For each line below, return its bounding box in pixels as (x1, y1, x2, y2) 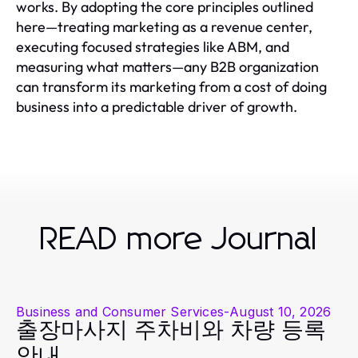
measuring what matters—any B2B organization (16, 58, 319, 77)
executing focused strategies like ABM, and (16, 38, 289, 57)
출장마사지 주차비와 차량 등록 (16, 320, 326, 343)
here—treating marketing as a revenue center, (16, 18, 312, 37)
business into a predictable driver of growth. (16, 97, 297, 117)
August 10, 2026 (229, 304, 332, 320)
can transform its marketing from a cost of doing (16, 78, 327, 97)
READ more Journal (40, 224, 318, 257)
